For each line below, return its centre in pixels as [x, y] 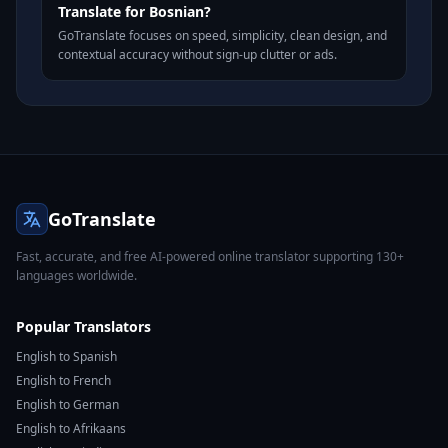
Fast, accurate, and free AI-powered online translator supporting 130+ [210, 256]
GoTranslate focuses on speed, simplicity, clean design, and [222, 35]
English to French [63, 380]
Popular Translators [83, 326]
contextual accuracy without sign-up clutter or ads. [197, 54]
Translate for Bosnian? [134, 11]
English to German [67, 404]
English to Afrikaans [71, 428]
